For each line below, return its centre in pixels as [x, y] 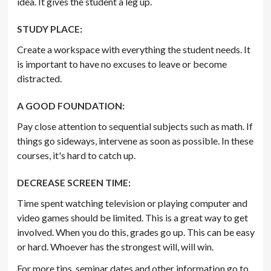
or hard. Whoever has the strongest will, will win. [116, 247]
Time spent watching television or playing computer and [132, 203]
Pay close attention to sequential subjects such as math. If [135, 126]
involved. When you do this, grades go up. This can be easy [136, 232]
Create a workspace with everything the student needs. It [134, 50]
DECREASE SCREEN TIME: [74, 183]
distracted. [40, 79]
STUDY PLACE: [50, 29]
